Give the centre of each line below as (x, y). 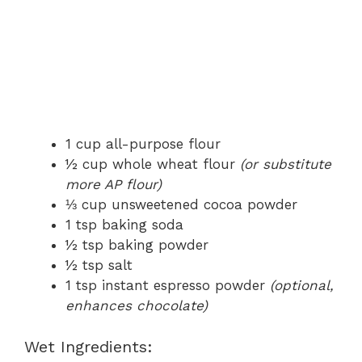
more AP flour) (114, 185)
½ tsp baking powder (137, 245)
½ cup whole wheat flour (153, 164)
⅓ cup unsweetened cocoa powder (181, 205)
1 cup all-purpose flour (143, 144)
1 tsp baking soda (124, 225)
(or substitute (286, 164)
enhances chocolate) (137, 306)
